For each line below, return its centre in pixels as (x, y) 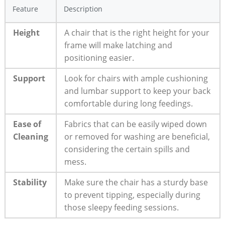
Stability (30, 182)
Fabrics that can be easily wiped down (135, 124)
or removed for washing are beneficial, (137, 136)
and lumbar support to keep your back (137, 91)
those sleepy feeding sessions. (121, 207)
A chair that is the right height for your (137, 32)
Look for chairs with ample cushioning (136, 78)
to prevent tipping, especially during (132, 195)
